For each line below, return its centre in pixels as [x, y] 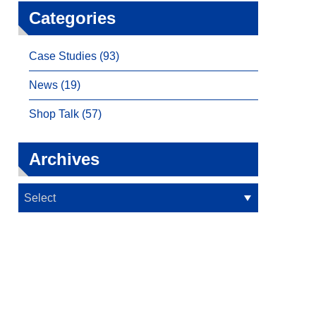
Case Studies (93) [74, 56]
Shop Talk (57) [65, 114]
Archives [64, 159]
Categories [72, 18]
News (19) [55, 85]
